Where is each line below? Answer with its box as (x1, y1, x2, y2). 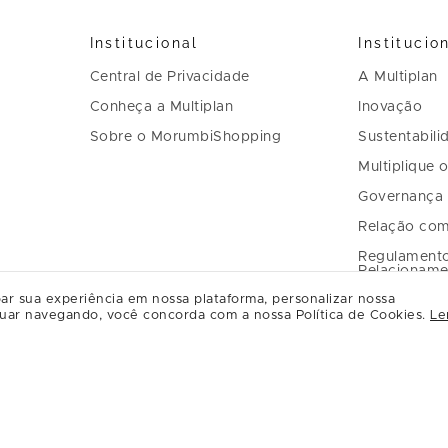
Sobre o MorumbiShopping (89, 129, 282, 144)
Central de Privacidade (89, 69, 250, 84)
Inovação (358, 99, 423, 114)
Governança (358, 189, 444, 204)
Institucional (89, 34, 199, 51)
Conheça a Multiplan (89, 99, 234, 114)
